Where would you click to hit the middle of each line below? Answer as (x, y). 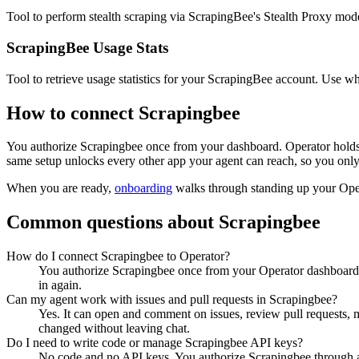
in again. (60, 285)
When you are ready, (61, 188)
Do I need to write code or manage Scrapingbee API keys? (155, 343)
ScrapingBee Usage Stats (87, 47)
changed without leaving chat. (114, 329)
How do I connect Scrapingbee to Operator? (118, 256)
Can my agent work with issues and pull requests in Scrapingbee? (172, 300)
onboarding (143, 188)
